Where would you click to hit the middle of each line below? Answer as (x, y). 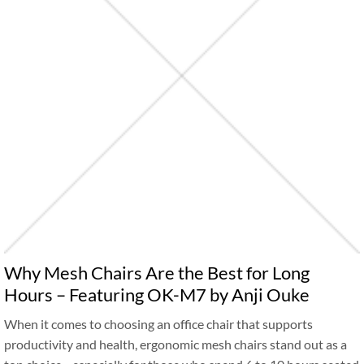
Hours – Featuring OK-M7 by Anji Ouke (157, 295)
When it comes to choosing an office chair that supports (158, 324)
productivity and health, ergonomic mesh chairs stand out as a (175, 344)
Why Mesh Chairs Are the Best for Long (157, 273)
